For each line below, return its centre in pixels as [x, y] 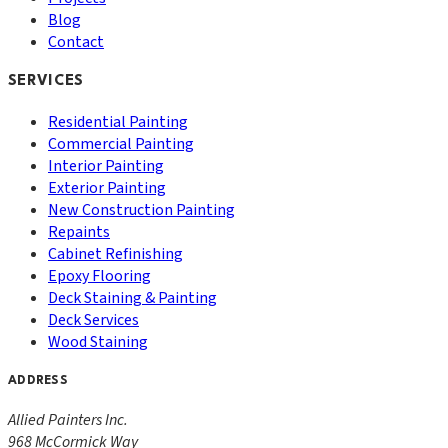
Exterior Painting [107, 187]
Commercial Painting [121, 143]
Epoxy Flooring [99, 275]
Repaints [79, 231]
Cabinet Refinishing [115, 253]
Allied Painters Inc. [68, 419]
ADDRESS [38, 380]
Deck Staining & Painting [132, 297]
